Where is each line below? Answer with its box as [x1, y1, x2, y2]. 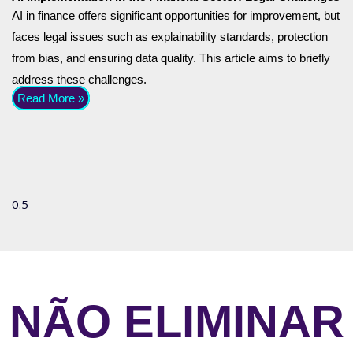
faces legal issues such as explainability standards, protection [12, 30, 328, 43]
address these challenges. [12, 72, 147, 86]
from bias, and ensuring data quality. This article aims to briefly [12, 51, 330, 65]
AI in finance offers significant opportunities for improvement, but [12, 9, 340, 22]
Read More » [17, 91, 84, 105]
